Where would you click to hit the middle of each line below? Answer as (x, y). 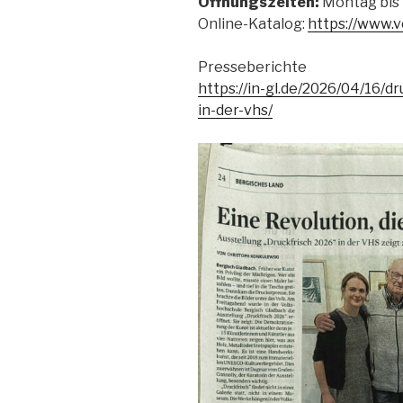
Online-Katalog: (253, 24)
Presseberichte (252, 67)
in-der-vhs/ (235, 111)
